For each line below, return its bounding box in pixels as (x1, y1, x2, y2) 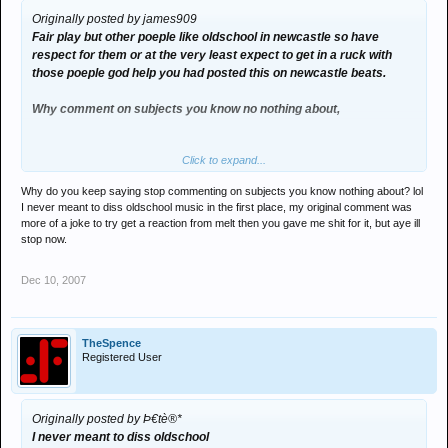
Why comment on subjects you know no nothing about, (32, 102, 340, 116)
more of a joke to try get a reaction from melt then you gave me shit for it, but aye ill (21, 217, 420, 229)
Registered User (82, 351, 162, 363)
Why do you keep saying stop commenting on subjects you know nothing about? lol (21, 185, 423, 197)
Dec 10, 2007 (21, 274, 86, 286)
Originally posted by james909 (32, 12, 197, 26)
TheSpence (82, 337, 141, 349)
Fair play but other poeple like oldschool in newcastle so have (32, 30, 379, 44)
